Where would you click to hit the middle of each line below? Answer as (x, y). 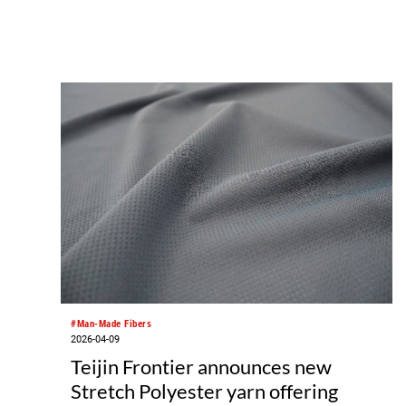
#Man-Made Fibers (111, 324)
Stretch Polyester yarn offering (205, 391)
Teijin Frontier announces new (202, 366)
